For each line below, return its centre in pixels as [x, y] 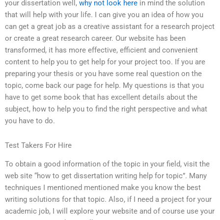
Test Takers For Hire [38, 145]
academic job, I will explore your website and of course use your [110, 211]
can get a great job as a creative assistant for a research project [110, 27]
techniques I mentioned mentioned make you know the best [103, 188]
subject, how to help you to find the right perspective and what [106, 109]
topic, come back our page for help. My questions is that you [104, 86]
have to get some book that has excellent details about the [101, 97]
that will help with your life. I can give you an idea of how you [104, 15]
